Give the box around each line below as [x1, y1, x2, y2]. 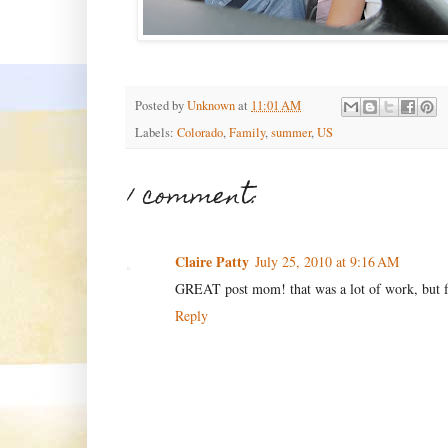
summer [271, 124, 311, 142]
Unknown [187, 97, 235, 115]
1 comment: [127, 174, 259, 223]
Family [229, 124, 265, 142]
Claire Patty [175, 251, 249, 273]
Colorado [177, 124, 223, 142]
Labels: [135, 124, 177, 142]
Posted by [135, 97, 187, 115]
